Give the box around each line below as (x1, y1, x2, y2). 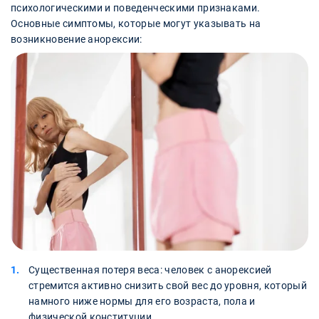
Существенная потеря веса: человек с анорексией (28, 264, 272, 276)
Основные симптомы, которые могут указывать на (11, 17, 261, 29)
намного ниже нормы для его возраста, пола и (28, 296, 256, 308)
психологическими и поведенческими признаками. (11, 1, 261, 14)
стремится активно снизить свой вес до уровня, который (28, 280, 307, 292)
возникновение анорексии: (11, 33, 142, 45)
